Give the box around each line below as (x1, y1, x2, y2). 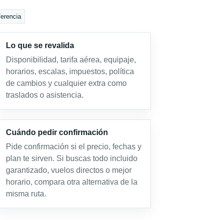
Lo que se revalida (5, 41, 74, 50)
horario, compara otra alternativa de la (5, 178, 137, 186)
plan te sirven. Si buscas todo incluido (5, 154, 137, 163)
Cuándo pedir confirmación (5, 128, 108, 137)
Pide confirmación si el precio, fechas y (5, 142, 141, 151)
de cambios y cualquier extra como (5, 79, 127, 87)
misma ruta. (5, 190, 46, 198)
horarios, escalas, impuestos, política (5, 67, 134, 76)
